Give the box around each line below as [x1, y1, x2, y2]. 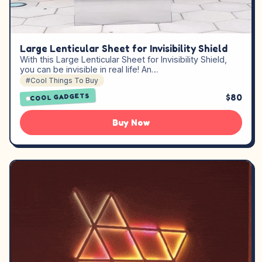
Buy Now [112, 117, 150, 128]
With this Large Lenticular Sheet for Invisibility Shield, [20, 54, 227, 64]
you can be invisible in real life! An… [20, 64, 158, 74]
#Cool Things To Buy [26, 76, 98, 85]
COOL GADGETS [30, 91, 90, 103]
